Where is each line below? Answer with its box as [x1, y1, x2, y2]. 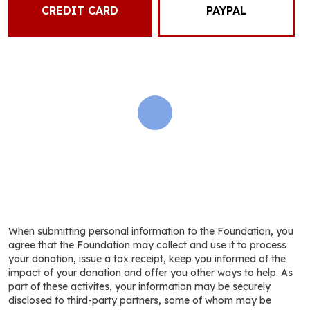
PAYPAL [206, 3, 247, 17]
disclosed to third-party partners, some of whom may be [8, 294, 271, 307]
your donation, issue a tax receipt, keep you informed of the [8, 253, 286, 265]
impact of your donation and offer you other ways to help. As [8, 266, 293, 279]
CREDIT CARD [42, 3, 119, 17]
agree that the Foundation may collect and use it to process [8, 239, 286, 251]
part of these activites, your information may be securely [8, 280, 271, 293]
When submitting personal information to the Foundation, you [8, 225, 293, 237]
